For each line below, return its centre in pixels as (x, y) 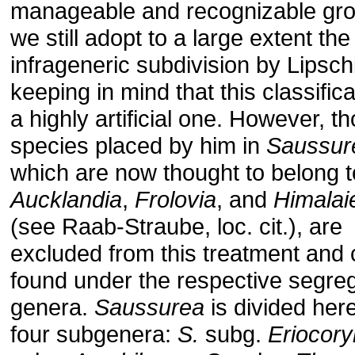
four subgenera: (94, 334)
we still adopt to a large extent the (180, 38)
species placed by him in (138, 145)
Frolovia (176, 199)
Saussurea (149, 307)
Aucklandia (66, 199)
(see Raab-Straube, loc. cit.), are (176, 226)
